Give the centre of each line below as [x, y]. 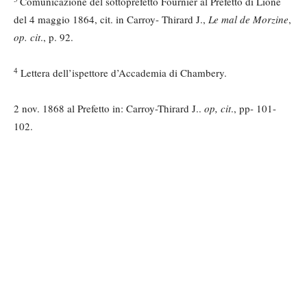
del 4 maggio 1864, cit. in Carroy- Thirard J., [111, 20]
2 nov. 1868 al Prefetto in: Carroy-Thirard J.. [109, 109]
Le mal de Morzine [248, 20]
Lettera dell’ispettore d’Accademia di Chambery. [122, 73]
